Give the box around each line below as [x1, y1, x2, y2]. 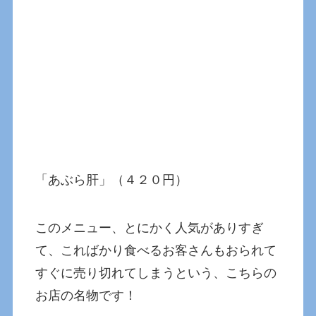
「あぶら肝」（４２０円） [35, 173, 188, 188]
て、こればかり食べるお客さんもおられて [35, 243, 277, 257]
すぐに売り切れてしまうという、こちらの [35, 265, 277, 280]
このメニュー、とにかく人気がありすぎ [35, 220, 265, 235]
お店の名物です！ [35, 288, 138, 303]
